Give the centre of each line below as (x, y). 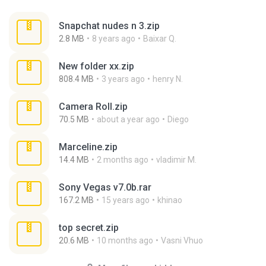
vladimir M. (176, 160)
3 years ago (123, 79)
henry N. (168, 79)
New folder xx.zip (96, 66)
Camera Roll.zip (93, 107)
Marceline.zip (88, 147)
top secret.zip (89, 228)
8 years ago (114, 39)
